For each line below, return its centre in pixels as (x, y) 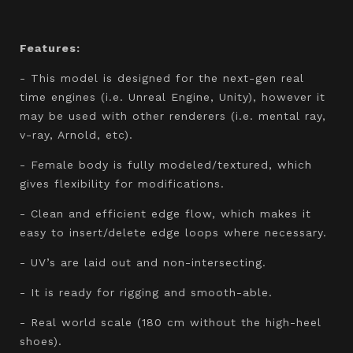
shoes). (41, 341)
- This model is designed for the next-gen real (162, 78)
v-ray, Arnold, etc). (76, 134)
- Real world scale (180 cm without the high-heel (171, 322)
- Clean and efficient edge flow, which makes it (165, 213)
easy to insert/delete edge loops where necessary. (173, 232)
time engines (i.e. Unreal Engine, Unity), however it (173, 97)
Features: (50, 48)
